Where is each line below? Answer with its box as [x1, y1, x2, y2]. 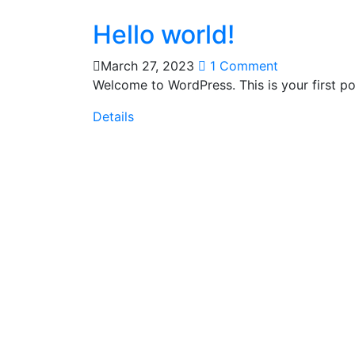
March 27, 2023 [101, 58, 194, 74]
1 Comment [206, 58, 278, 74]
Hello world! [93, 19, 235, 50]
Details [93, 109, 134, 124]
